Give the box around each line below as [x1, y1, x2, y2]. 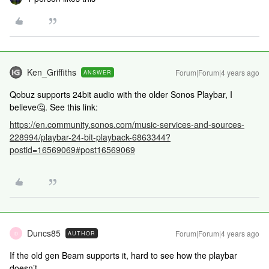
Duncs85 [27, 227, 61, 239]
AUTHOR [68, 229, 95, 237]
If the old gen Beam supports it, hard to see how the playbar [10, 249, 237, 261]
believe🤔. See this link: [10, 101, 98, 113]
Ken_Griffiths [27, 66, 76, 78]
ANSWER [83, 68, 112, 76]
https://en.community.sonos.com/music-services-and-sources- [10, 118, 244, 130]
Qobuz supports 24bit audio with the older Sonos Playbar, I [10, 88, 232, 100]
